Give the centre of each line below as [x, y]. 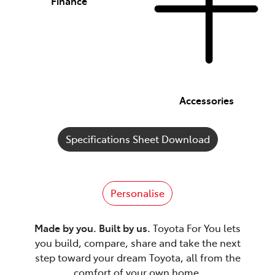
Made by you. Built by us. [92, 227]
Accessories [206, 100]
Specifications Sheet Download [137, 138]
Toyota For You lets [196, 227]
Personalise [137, 192]
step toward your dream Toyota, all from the [137, 257]
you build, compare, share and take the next [137, 242]
